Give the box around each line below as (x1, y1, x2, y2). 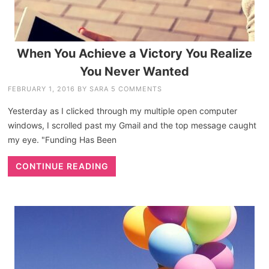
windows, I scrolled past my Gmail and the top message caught (8, 119, 257, 130)
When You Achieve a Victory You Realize (17, 46, 252, 61)
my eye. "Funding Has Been (8, 134, 117, 145)
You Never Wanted (80, 64, 189, 79)
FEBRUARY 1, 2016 (8, 84, 76, 93)
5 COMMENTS (111, 84, 163, 93)
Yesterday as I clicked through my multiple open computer (8, 105, 238, 116)
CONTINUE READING (15, 160, 109, 171)
